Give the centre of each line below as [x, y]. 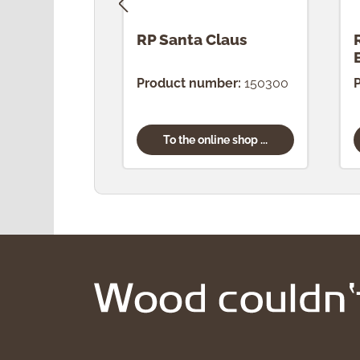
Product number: [189, 83]
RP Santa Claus [192, 39]
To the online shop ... [215, 139]
